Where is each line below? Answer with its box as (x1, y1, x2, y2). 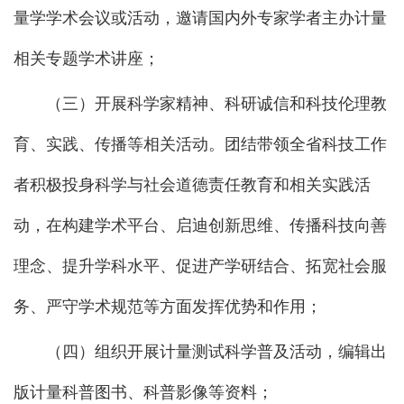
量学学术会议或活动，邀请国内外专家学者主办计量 (14, 8, 387, 27)
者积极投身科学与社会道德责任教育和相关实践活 (14, 175, 371, 194)
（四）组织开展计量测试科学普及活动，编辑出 (46, 342, 387, 361)
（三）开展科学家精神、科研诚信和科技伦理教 (46, 94, 387, 113)
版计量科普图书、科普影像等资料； (14, 382, 273, 401)
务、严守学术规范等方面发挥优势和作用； (14, 297, 322, 316)
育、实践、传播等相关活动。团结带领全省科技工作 (14, 134, 387, 153)
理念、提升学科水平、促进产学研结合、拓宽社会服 (14, 256, 387, 275)
